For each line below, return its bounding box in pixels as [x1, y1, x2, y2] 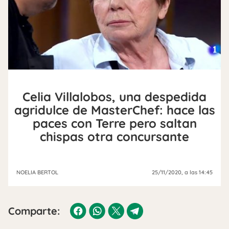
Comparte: [8, 204, 60, 217]
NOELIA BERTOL [16, 168, 58, 176]
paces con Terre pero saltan [32, 115, 197, 131]
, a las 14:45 [181, 168, 213, 176]
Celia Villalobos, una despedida [22, 88, 207, 104]
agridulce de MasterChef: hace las [14, 102, 215, 118]
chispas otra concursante [40, 128, 189, 144]
